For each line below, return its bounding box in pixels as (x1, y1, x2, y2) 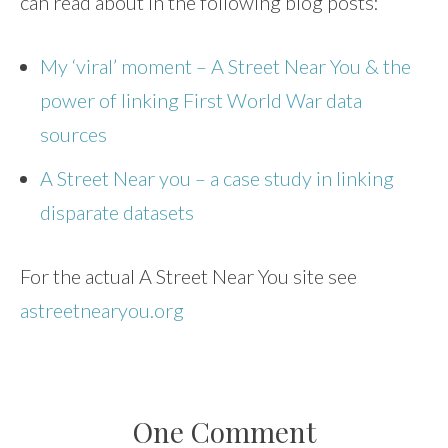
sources (40, 122, 107, 147)
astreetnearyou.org (20, 298, 184, 323)
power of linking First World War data (40, 88, 362, 113)
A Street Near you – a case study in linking (40, 166, 394, 191)
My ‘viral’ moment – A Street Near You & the (40, 54, 411, 79)
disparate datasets (40, 200, 194, 225)
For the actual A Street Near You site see (20, 264, 357, 289)
